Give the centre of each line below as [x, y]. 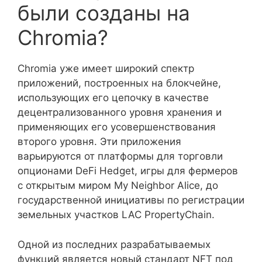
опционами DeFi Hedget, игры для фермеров [128, 171]
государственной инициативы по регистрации [131, 200]
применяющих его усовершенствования [117, 127]
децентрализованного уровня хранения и [120, 112]
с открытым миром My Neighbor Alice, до [118, 185]
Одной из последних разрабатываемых [114, 244]
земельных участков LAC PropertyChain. [116, 215]
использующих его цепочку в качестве [113, 98]
